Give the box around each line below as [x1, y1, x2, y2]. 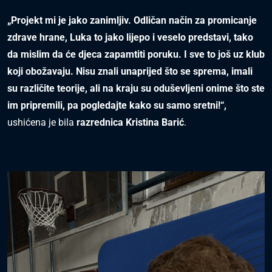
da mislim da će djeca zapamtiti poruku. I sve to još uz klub [7, 49, 265, 61]
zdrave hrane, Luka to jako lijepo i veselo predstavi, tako [7, 32, 253, 44]
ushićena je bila [7, 117, 74, 129]
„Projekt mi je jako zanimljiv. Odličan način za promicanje [7, 15, 257, 27]
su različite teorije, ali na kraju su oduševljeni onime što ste [7, 83, 265, 95]
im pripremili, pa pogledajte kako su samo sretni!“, [7, 100, 226, 112]
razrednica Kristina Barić [74, 117, 184, 129]
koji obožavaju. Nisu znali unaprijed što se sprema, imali [7, 66, 253, 78]
